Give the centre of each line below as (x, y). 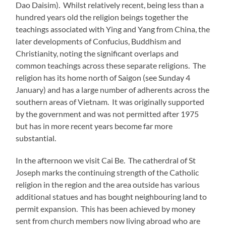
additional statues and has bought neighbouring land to (111, 196)
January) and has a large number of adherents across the (113, 89)
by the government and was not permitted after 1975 (107, 114)
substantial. (36, 138)
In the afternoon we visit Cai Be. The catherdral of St (106, 160)
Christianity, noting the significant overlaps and (97, 53)
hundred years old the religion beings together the (102, 17)
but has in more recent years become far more (94, 126)
